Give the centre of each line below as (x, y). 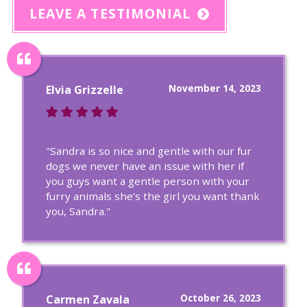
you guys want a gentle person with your (148, 181)
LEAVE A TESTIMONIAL (110, 13)
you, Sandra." (78, 211)
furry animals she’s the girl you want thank (153, 196)
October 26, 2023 (221, 298)
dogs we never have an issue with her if (145, 166)
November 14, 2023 (215, 88)
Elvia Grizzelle (85, 90)
